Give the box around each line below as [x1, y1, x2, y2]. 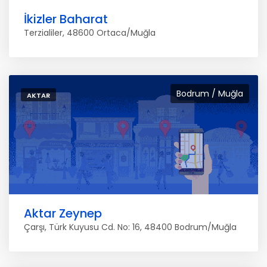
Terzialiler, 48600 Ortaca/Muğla [24, 27, 156, 39]
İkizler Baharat [24, 11, 108, 27]
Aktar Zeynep [24, 205, 102, 222]
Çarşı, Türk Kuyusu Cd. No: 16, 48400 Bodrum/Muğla [24, 221, 237, 233]
